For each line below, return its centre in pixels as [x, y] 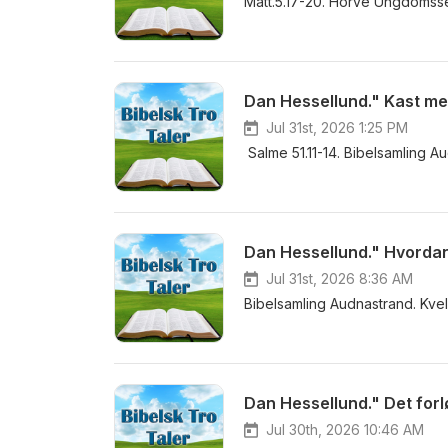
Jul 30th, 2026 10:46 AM [345, 429]
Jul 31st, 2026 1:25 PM [337, 127]
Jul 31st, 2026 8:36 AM [339, 278]
